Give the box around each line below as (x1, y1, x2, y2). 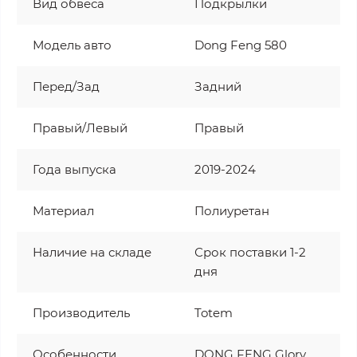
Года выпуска (33, 161, 116, 177)
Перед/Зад (33, 78, 100, 94)
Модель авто (33, 37, 112, 53)
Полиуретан (194, 202, 269, 218)
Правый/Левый (33, 120, 127, 135)
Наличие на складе (33, 244, 151, 260)
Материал (33, 202, 94, 218)
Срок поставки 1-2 (194, 244, 306, 260)
